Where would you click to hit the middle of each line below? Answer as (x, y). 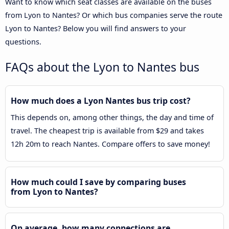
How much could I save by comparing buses (98, 182)
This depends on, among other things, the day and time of (112, 117)
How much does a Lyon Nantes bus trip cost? (101, 100)
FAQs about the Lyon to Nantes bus (102, 67)
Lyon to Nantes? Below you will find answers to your (96, 28)
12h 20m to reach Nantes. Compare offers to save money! (110, 144)
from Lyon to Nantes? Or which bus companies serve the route (114, 15)
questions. (23, 41)
